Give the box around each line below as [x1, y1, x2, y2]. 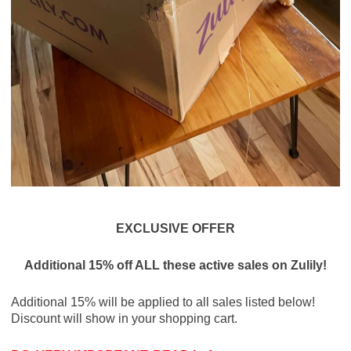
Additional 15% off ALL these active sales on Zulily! [24, 258, 327, 272]
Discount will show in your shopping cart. [10, 311, 237, 325]
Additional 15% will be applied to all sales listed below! [10, 295, 315, 309]
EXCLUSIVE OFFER [116, 221, 235, 235]
